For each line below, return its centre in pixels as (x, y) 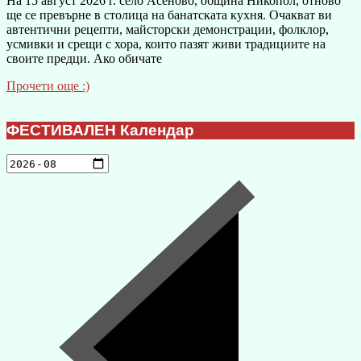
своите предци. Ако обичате (84, 58)
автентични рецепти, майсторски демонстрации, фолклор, (168, 29)
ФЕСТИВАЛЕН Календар (100, 130)
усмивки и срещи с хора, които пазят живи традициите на (166, 44)
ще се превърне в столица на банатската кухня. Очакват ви (169, 15)
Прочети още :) (48, 85)
